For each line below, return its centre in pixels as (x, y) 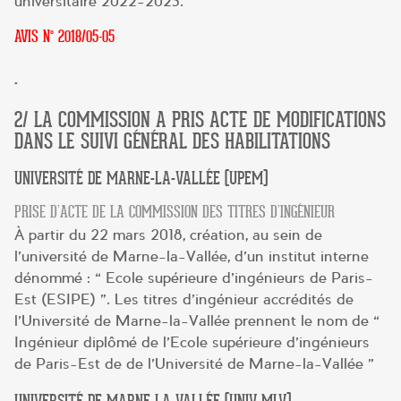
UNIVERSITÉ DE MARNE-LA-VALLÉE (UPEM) (141, 178)
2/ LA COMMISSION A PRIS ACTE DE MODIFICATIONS (200, 119)
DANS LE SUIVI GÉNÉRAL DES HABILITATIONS (172, 141)
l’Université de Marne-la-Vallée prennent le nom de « (197, 321)
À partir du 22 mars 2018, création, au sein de (168, 235)
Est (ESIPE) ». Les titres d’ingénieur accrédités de (184, 300)
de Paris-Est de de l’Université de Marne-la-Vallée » (194, 364)
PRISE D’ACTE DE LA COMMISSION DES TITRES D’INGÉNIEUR (175, 212)
